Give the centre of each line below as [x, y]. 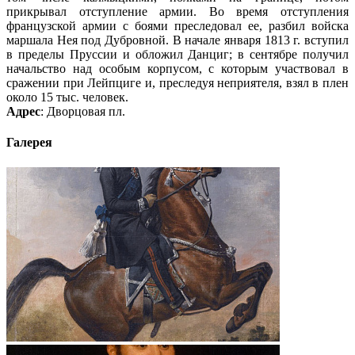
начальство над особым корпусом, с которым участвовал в [177, 69]
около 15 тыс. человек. [67, 97]
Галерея [29, 143]
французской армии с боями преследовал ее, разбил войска [177, 26]
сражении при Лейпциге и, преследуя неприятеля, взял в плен [177, 83]
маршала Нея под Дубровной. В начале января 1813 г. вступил [177, 40]
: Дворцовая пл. [83, 112]
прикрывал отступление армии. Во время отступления [177, 12]
